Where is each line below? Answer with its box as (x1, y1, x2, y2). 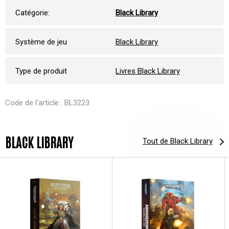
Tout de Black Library (143, 136, 213, 146)
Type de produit (15, 66, 67, 76)
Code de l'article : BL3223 (5, 98, 89, 107)
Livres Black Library (116, 66, 180, 76)
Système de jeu (15, 37, 67, 47)
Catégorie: (15, 8, 50, 17)
